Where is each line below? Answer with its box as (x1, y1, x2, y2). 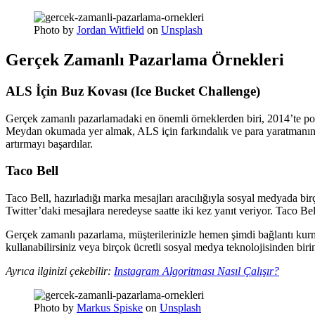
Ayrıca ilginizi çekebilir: (6, 265, 114, 278)
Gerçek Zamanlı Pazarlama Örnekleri (6, 51, 284, 70)
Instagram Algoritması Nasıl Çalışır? (114, 265, 279, 278)
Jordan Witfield (77, 24, 144, 37)
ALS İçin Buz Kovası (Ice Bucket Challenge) (6, 83, 260, 98)
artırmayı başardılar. (6, 137, 93, 150)
